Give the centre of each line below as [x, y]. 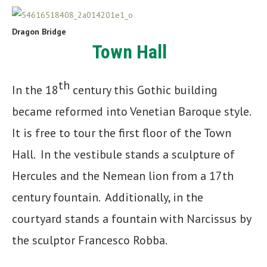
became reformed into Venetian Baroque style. [131, 111]
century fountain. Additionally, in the [108, 197]
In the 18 [35, 90]
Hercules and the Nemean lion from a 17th [123, 176]
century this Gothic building [144, 90]
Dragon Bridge [39, 32]
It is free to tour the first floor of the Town [122, 133]
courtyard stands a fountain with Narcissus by [131, 218]
